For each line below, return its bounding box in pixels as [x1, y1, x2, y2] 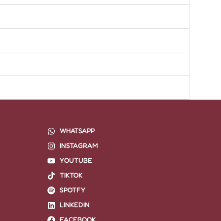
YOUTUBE [60, 156, 92, 165]
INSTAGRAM [60, 141, 98, 150]
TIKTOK [60, 171, 82, 180]
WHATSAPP [60, 126, 95, 135]
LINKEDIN [60, 200, 90, 209]
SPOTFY [60, 185, 85, 194]
